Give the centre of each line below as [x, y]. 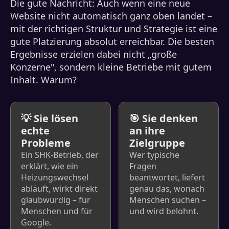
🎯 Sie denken [163, 118]
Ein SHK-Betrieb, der [60, 155]
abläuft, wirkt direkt [59, 189]
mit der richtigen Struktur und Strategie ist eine [114, 29]
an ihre [147, 131]
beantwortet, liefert [167, 177]
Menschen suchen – [167, 200]
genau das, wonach [167, 189]
